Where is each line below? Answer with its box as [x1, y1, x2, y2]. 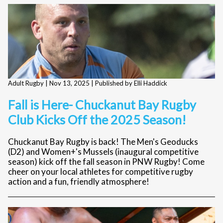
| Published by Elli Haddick [91, 79, 167, 87]
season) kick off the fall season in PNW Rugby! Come [8, 156, 205, 167]
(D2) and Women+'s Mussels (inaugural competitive [8, 146, 199, 157]
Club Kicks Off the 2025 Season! [8, 112, 186, 127]
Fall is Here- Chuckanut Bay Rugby [8, 97, 196, 112]
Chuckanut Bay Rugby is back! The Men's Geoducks [8, 136, 198, 147]
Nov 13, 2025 [49, 79, 90, 87]
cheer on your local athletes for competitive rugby [8, 166, 193, 177]
